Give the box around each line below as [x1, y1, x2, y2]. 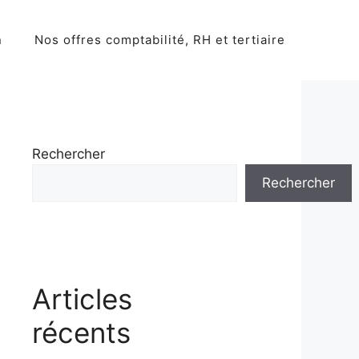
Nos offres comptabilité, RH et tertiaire [34, 32, 285, 47]
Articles [32, 282, 132, 316]
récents [32, 316, 131, 349]
